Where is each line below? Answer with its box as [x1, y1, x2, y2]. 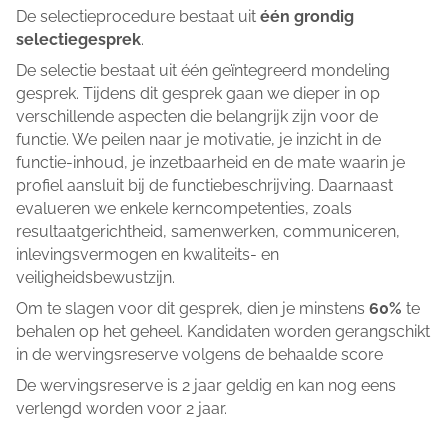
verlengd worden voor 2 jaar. [16, 398, 227, 418]
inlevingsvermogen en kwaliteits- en [16, 244, 279, 264]
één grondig [260, 6, 354, 26]
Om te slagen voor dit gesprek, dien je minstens [16, 298, 369, 318]
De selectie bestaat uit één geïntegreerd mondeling [16, 60, 390, 80]
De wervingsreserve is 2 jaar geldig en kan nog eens [16, 375, 396, 395]
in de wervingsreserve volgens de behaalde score [16, 344, 383, 364]
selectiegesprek [16, 29, 141, 49]
